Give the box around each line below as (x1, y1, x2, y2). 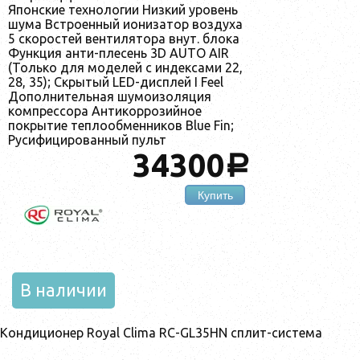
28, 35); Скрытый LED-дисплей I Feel (8, 74, 223, 89)
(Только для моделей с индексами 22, (8, 59, 243, 75)
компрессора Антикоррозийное (8, 103, 202, 118)
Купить (197, 188, 233, 202)
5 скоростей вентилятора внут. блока (8, 31, 239, 46)
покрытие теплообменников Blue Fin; (8, 117, 234, 133)
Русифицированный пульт (8, 132, 166, 147)
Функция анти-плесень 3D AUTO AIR (8, 45, 229, 60)
